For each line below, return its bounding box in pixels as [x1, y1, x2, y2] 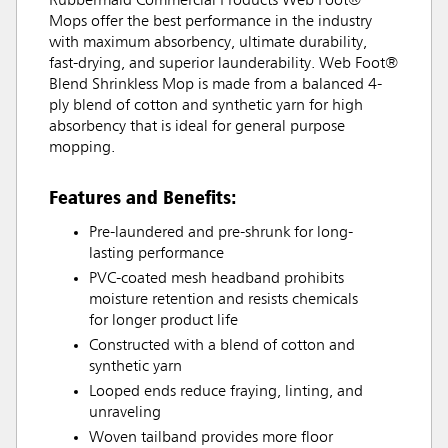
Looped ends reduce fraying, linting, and [89, 383, 363, 400]
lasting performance [89, 245, 224, 262]
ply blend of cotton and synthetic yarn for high [49, 97, 363, 114]
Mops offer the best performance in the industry [49, 13, 372, 30]
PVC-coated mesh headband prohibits [89, 270, 344, 287]
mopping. [49, 139, 115, 156]
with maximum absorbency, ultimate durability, [49, 34, 367, 51]
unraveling [89, 404, 161, 421]
